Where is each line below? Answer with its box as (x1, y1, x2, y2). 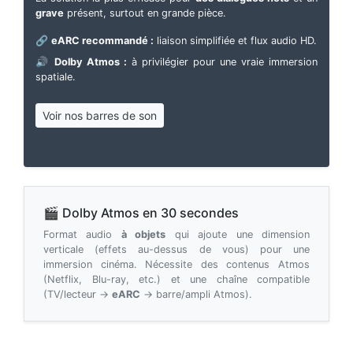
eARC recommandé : (51, 34, 154, 46)
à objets (121, 228, 166, 240)
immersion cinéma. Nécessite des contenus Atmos (43, 258, 310, 270)
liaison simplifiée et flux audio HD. (154, 34, 317, 46)
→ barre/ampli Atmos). (140, 288, 252, 300)
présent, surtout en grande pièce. (64, 6, 226, 19)
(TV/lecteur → (43, 288, 112, 300)
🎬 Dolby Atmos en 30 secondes (43, 204, 239, 221)
